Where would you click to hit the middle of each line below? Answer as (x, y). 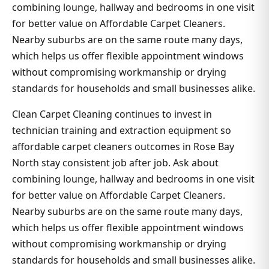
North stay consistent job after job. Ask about (115, 162)
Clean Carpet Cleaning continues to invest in (112, 114)
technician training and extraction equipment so (122, 130)
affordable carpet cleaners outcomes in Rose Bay (123, 146)
